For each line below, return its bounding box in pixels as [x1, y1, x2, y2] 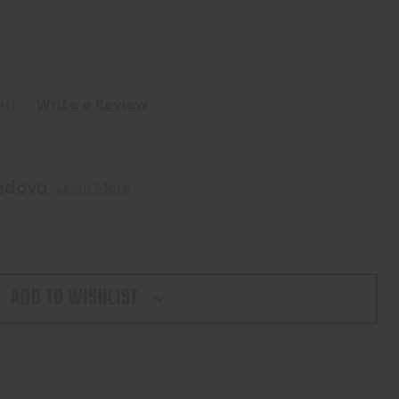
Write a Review [37, 94, 149, 114]
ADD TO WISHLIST [10, 281, 139, 315]
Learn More [56, 178, 131, 195]
